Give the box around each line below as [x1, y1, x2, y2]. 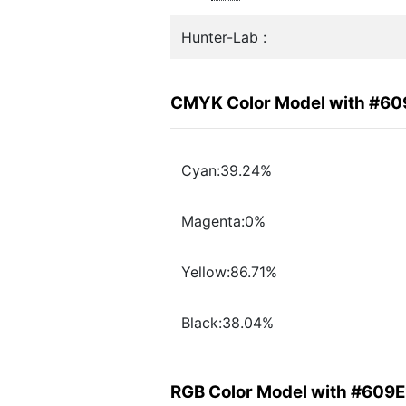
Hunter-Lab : [181, 28, 266, 46]
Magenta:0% [181, 212, 266, 231]
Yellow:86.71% [181, 263, 277, 282]
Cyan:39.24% [181, 161, 272, 180]
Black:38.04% [181, 314, 274, 333]
